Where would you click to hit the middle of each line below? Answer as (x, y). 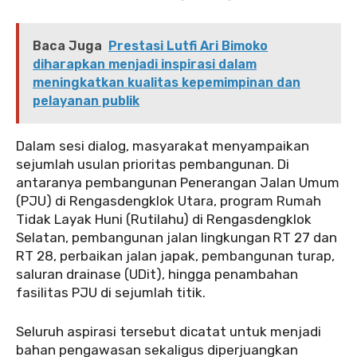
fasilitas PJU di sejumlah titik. (111, 292)
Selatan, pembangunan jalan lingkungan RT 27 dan (177, 237)
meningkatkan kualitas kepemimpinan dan (167, 82)
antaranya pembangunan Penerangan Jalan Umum (178, 182)
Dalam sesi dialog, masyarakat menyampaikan (163, 145)
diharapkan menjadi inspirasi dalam (145, 64)
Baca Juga (67, 45)
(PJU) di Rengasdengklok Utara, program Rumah (169, 200)
